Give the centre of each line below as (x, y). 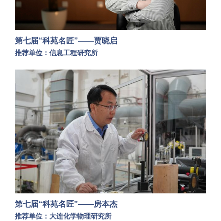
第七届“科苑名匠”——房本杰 (66, 204)
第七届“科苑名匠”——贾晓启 (66, 41)
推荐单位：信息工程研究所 (56, 53)
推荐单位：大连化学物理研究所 (63, 216)
